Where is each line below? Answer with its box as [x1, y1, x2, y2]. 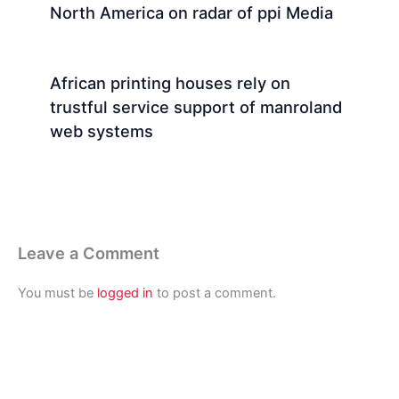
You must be [18, 285, 97, 302]
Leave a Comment [18, 243, 159, 264]
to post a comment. [153, 285, 276, 302]
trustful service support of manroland [50, 97, 343, 118]
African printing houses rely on [50, 73, 291, 94]
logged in [97, 285, 153, 302]
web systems [50, 121, 154, 142]
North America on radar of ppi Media [50, 3, 334, 23]
